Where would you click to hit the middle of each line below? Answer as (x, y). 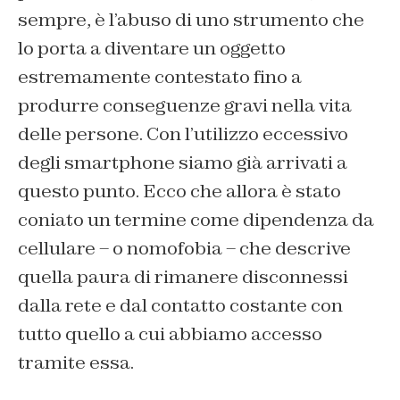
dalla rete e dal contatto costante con (180, 306)
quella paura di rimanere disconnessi (183, 277)
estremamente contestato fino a (160, 77)
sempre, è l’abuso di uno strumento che (191, 20)
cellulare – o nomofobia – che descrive (184, 249)
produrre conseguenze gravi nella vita (185, 106)
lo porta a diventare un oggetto (152, 49)
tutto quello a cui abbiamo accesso (170, 334)
